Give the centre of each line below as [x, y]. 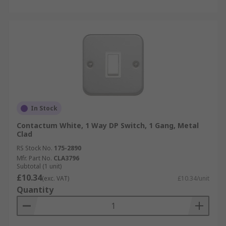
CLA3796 [66, 158]
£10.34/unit [193, 178]
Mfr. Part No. [34, 158]
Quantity [35, 190]
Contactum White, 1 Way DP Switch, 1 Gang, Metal [108, 125]
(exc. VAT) [55, 178]
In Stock [44, 108]
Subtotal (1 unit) [39, 166]
